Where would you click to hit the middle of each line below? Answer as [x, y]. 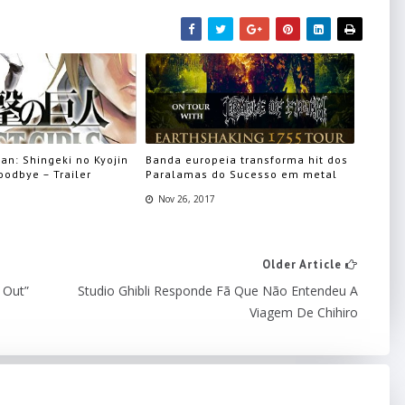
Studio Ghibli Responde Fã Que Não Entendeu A [218, 291]
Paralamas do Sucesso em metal [242, 174]
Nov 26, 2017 [187, 198]
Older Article [304, 264]
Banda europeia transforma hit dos [247, 159]
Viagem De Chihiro [304, 312]
